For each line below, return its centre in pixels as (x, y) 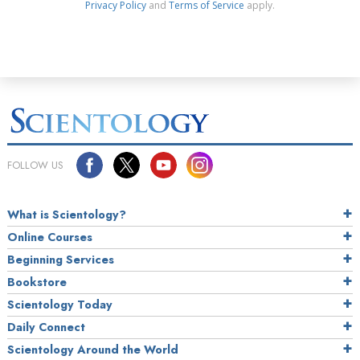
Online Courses (50, 237)
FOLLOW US (35, 165)
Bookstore (37, 282)
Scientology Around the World (93, 349)
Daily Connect (46, 327)
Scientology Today (60, 304)
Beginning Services (61, 259)
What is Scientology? (67, 214)
